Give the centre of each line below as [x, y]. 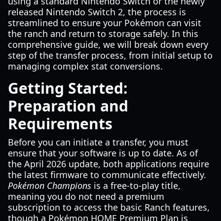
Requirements [60, 124]
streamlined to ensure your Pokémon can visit [105, 23]
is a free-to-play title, [136, 185]
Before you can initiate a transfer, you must [98, 142]
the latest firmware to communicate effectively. [107, 175]
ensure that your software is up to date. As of [103, 153]
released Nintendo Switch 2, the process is [97, 12]
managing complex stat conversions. [85, 66]
